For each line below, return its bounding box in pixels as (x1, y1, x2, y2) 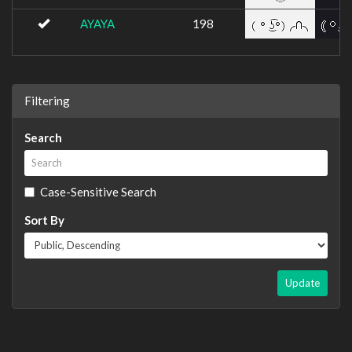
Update (285, 276, 320, 289)
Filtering (24, 93, 70, 108)
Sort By (24, 212, 64, 227)
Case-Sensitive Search (40, 184, 156, 199)
